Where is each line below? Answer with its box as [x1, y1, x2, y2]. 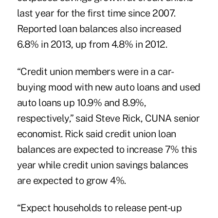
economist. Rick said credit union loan [17, 127, 176, 140]
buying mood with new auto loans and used [17, 81, 200, 93]
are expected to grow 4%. [17, 174, 126, 186]
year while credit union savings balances [17, 159, 188, 171]
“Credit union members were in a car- [17, 65, 174, 77]
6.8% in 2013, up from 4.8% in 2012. [17, 38, 167, 50]
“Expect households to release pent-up [17, 201, 182, 214]
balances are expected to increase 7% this [17, 143, 197, 155]
